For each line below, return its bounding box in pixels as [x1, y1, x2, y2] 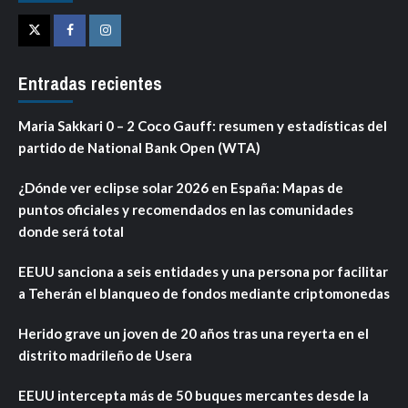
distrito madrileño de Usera [18, 346, 192, 363]
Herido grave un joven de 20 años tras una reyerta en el [18, 324, 369, 342]
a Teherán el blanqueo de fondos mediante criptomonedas [18, 284, 390, 301]
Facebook [68, 36, 123, 52]
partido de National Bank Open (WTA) [18, 138, 260, 156]
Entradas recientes [18, 70, 162, 96]
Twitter [33, 36, 76, 52]
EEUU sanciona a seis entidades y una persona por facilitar [18, 262, 388, 280]
